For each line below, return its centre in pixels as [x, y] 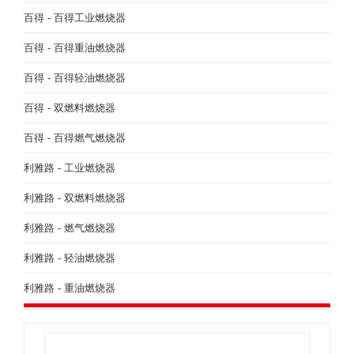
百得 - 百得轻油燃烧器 [75, 78]
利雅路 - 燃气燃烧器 [70, 228]
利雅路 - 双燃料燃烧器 [75, 198]
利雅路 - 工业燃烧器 [70, 168]
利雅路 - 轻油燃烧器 [70, 258]
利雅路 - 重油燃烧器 [70, 288]
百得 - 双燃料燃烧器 [70, 108]
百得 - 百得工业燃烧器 [75, 18]
